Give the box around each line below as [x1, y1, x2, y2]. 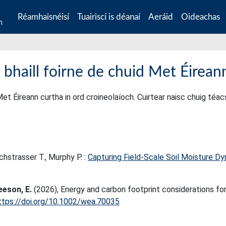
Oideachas [181, 12, 220, 21]
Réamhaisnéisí [18, 12, 69, 21]
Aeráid [148, 12, 173, 21]
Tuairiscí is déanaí [77, 12, 140, 21]
